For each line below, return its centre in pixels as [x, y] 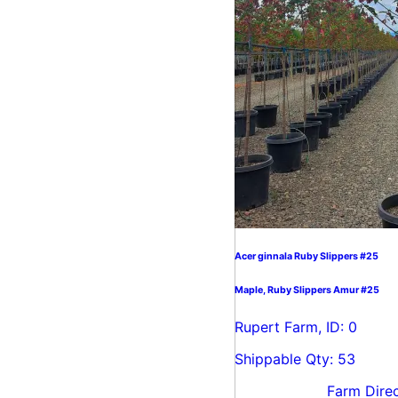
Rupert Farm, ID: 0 [296, 327]
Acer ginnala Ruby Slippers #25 [306, 257]
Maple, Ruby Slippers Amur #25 [307, 291]
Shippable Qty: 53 [295, 359]
